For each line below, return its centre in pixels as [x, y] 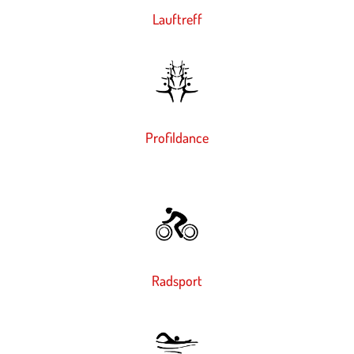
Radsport [177, 280]
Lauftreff [177, 19]
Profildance [177, 138]
